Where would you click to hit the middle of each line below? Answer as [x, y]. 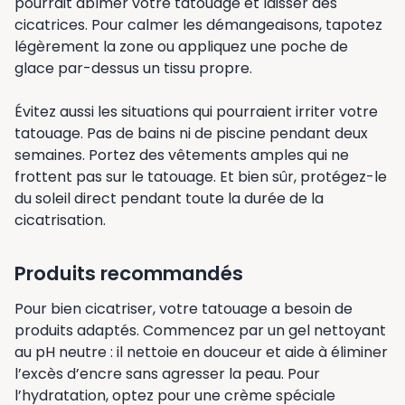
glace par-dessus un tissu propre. [133, 69]
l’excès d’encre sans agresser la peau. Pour [167, 374]
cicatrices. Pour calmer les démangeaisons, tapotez [198, 25]
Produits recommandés [129, 274]
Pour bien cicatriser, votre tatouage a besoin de [184, 309]
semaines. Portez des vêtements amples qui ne [182, 155]
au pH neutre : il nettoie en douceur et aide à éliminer [201, 353]
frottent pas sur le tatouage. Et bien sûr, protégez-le [201, 177]
